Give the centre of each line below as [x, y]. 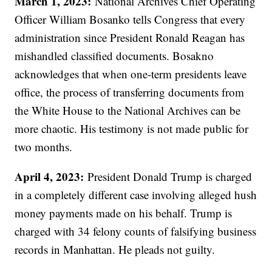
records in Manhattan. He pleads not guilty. [117, 249]
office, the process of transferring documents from [130, 92]
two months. [46, 146]
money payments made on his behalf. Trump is [124, 212]
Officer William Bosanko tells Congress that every [130, 19]
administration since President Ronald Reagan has [130, 37]
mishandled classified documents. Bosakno [114, 55]
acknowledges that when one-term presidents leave [131, 73]
